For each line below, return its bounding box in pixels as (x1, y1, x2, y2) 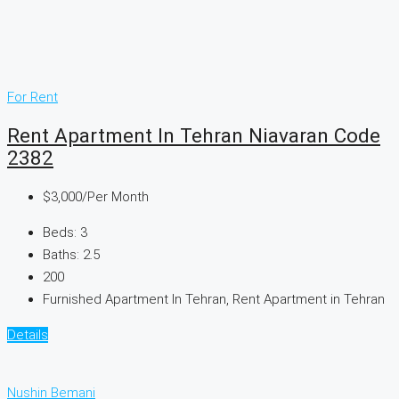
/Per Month (82, 189, 149, 206)
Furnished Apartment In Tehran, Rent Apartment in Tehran (43, 291, 385, 308)
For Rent (7, 88, 58, 105)
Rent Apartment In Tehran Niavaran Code (7, 124, 380, 148)
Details (7, 327, 48, 344)
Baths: (43, 247, 79, 264)
